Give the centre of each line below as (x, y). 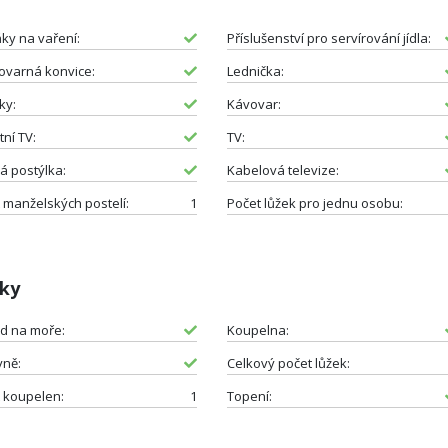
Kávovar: (253, 103)
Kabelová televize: (282, 169)
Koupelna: (257, 329)
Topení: (249, 395)
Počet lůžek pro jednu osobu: (314, 202)
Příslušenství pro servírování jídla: (328, 37)
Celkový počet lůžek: (288, 362)
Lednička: (255, 70)
